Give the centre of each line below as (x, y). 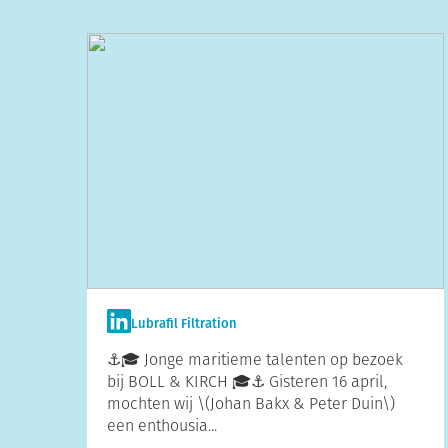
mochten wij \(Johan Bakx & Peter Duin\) (251, 403)
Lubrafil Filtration (184, 324)
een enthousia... (162, 425)
